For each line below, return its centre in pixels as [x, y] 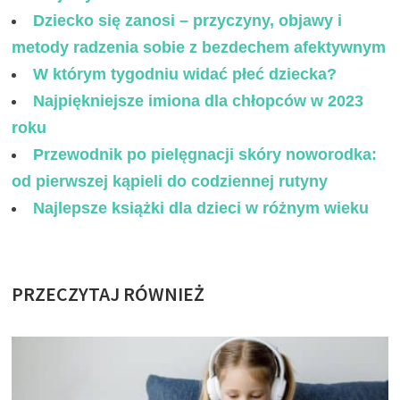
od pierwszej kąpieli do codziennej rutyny [170, 181]
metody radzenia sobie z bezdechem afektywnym [199, 47]
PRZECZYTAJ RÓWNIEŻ [108, 293]
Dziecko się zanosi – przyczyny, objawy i [188, 20]
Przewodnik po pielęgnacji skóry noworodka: [205, 154]
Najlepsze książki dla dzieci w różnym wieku [201, 208]
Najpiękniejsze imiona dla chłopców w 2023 [199, 100]
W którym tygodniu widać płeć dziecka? [185, 74]
